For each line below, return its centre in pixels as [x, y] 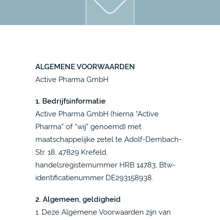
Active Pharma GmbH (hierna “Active [97, 114]
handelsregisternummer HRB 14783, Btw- [105, 165]
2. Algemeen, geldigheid [78, 199]
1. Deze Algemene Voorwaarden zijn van [103, 212]
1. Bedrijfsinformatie [70, 101]
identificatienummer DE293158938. [94, 178]
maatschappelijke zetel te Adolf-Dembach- [109, 139]
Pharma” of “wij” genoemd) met [88, 126]
